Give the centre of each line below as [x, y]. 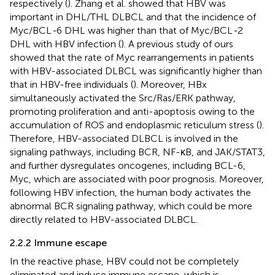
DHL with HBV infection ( [65, 44]
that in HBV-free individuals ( [72, 84]
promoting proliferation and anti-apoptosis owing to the [132, 111]
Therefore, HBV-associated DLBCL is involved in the [124, 138]
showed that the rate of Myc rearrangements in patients [132, 57]
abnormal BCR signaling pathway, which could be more [131, 206]
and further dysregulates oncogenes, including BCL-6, [128, 165]
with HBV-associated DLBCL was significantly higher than [136, 71]
